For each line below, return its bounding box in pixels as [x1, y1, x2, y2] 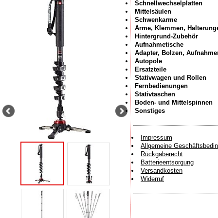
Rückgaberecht [141, 150, 183, 158]
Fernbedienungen [135, 82, 188, 90]
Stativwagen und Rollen [135, 74, 206, 81]
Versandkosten [141, 167, 182, 174]
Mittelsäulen [135, 8, 171, 15]
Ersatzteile [135, 66, 166, 73]
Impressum [141, 134, 172, 141]
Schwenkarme [135, 16, 177, 23]
